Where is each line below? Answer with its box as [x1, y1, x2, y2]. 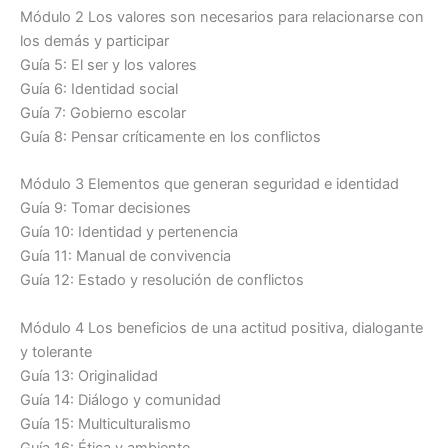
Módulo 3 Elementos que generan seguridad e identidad [20, 175, 399, 194]
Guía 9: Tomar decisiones [20, 199, 191, 218]
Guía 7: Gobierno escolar [20, 103, 186, 122]
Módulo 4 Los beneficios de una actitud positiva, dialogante [20, 318, 423, 337]
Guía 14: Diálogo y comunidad [20, 390, 221, 409]
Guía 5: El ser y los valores [20, 55, 197, 74]
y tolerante [20, 342, 92, 361]
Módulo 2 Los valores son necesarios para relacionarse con [20, 7, 424, 26]
